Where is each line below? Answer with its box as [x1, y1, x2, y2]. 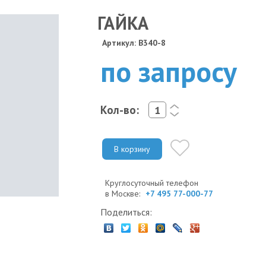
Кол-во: [100, 102, 139, 117]
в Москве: [105, 188, 142, 199]
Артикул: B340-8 [102, 37, 166, 48]
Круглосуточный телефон [105, 177, 198, 188]
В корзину [114, 143, 150, 154]
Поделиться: [100, 205, 152, 218]
